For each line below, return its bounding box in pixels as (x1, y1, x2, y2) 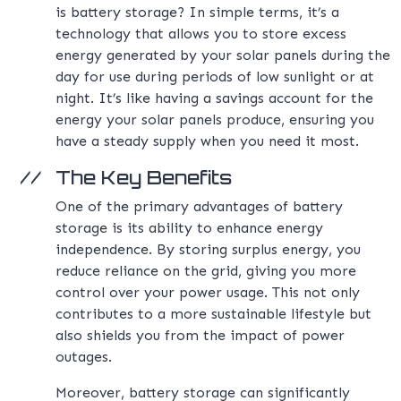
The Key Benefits (55, 166, 232, 190)
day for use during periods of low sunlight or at (55, 68, 374, 86)
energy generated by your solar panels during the (55, 47, 390, 64)
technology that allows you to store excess (55, 25, 346, 43)
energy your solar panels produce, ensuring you (55, 111, 374, 129)
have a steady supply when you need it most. (55, 132, 359, 150)
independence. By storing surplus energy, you (55, 241, 361, 259)
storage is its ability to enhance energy (55, 219, 323, 237)
